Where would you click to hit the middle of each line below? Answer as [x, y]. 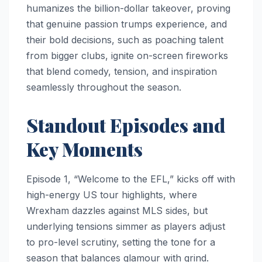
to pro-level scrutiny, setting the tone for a [121, 242]
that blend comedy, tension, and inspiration [122, 71]
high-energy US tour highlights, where [112, 194]
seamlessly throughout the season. [104, 87]
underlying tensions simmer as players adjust [126, 226]
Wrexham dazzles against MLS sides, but [117, 210]
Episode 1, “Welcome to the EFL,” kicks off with [131, 179]
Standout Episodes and [126, 125]
